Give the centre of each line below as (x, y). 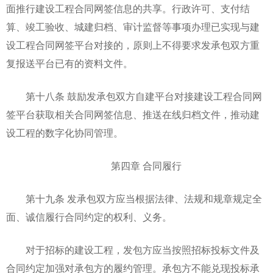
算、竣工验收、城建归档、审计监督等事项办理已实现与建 (133, 27)
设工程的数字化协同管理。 (65, 133)
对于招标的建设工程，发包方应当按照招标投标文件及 (133, 250)
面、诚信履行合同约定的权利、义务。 (89, 217)
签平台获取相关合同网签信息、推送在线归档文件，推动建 (133, 115)
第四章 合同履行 (136, 166)
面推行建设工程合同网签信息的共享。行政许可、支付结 (128, 9)
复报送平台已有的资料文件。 (69, 64)
